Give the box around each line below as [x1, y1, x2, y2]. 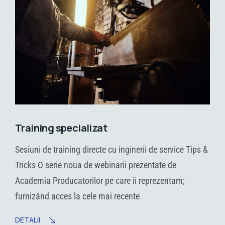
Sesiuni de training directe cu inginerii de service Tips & [15, 144, 208, 155]
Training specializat [15, 121, 107, 135]
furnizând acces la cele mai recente [15, 191, 140, 202]
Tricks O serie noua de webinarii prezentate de [15, 160, 176, 171]
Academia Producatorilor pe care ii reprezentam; [15, 175, 185, 186]
